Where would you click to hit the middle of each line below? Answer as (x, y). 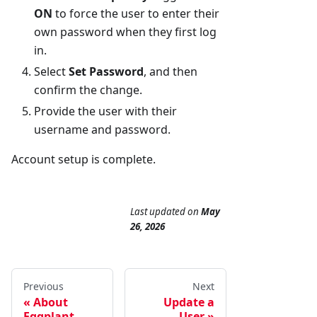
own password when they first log (125, 32)
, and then (171, 72)
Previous (44, 287)
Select (51, 72)
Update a (189, 302)
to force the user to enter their (136, 14)
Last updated (158, 212)
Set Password (106, 72)
